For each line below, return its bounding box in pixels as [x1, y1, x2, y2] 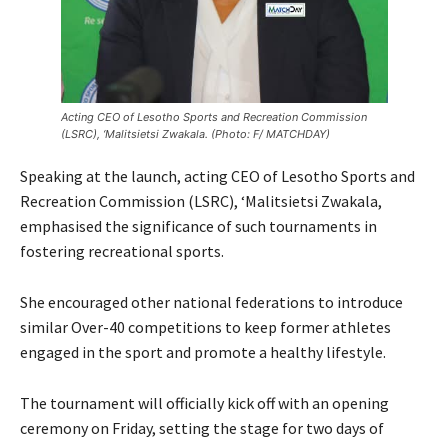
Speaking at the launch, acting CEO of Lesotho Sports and [20, 166, 415, 187]
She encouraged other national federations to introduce [20, 292, 403, 313]
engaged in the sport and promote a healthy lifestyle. [20, 342, 386, 363]
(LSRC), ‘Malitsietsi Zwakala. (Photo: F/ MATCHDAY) [60, 127, 330, 142]
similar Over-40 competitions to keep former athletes [20, 317, 391, 338]
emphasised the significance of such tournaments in [20, 216, 377, 237]
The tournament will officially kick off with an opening [20, 393, 389, 414]
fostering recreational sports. [20, 241, 224, 262]
